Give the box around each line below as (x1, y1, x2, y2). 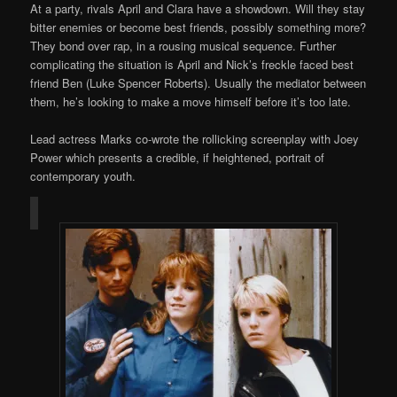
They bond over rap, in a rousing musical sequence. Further (30, 37, 337, 55)
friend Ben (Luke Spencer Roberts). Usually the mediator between (30, 74, 367, 92)
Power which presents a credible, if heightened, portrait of (30, 149, 325, 167)
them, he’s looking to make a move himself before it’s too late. (30, 93, 352, 111)
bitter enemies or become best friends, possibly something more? (30, 19, 367, 36)
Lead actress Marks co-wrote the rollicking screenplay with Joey (30, 130, 360, 148)
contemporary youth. (30, 167, 136, 185)
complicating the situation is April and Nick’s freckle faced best (30, 56, 354, 74)
